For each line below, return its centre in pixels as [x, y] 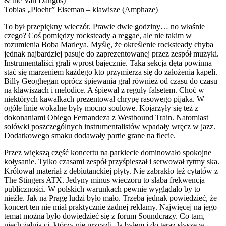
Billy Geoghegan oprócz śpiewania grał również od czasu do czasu [111, 81]
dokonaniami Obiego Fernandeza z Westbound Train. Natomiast [106, 117]
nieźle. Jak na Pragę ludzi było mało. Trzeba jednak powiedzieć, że [110, 198]
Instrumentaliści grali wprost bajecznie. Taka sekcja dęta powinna [108, 63]
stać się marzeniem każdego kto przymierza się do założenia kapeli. [111, 72]
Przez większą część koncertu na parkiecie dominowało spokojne [108, 152]
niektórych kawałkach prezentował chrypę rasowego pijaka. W [104, 99]
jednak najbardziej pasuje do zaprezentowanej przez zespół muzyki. [111, 53]
